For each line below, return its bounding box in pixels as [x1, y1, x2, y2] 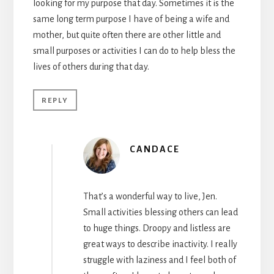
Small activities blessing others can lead [83, 207, 238, 217]
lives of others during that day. [32, 61, 149, 72]
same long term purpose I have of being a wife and [32, 13, 229, 24]
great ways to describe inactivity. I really [83, 239, 237, 249]
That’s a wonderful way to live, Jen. [83, 191, 217, 201]
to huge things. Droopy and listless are [83, 223, 231, 233]
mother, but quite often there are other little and [32, 29, 221, 40]
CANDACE [129, 144, 180, 154]
